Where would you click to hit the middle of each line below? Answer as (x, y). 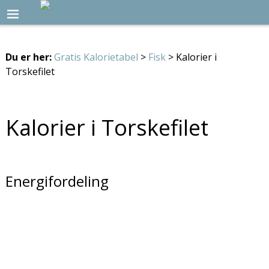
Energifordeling (57, 181)
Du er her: (28, 57)
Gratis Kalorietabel (96, 57)
